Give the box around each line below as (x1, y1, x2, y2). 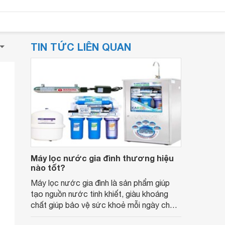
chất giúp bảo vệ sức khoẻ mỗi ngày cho (31, 200, 175, 209)
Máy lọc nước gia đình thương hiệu (31, 153, 174, 163)
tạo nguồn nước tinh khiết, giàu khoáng (31, 189, 168, 198)
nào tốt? (31, 163, 65, 172)
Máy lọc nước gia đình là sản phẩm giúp (31, 178, 170, 187)
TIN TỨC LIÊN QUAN (31, 41, 131, 53)
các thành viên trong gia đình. (31, 211, 134, 220)
